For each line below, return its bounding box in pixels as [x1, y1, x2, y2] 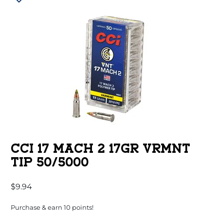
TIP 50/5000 [10, 157, 89, 169]
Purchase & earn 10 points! [10, 203, 93, 212]
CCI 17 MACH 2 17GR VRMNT [10, 143, 190, 156]
